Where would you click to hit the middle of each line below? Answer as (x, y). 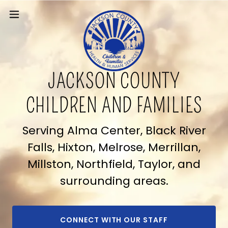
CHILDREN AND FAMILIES (114, 106)
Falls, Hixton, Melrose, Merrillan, (114, 147)
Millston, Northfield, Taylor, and (114, 164)
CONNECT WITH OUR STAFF (114, 220)
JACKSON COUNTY (114, 81)
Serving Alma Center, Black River (114, 131)
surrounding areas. (114, 181)
